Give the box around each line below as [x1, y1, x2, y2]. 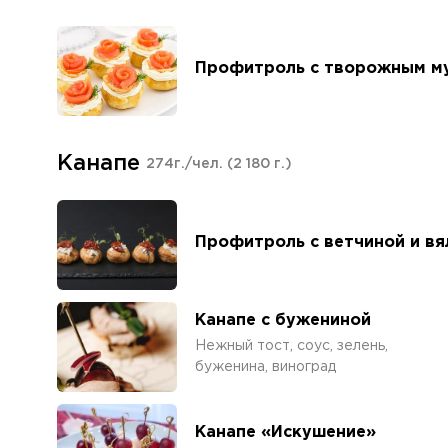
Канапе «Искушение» [195, 425, 376, 440]
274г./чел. [146, 158, 227, 170]
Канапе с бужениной [195, 312, 371, 328]
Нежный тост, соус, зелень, [195, 339, 388, 352]
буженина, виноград [195, 360, 336, 373]
